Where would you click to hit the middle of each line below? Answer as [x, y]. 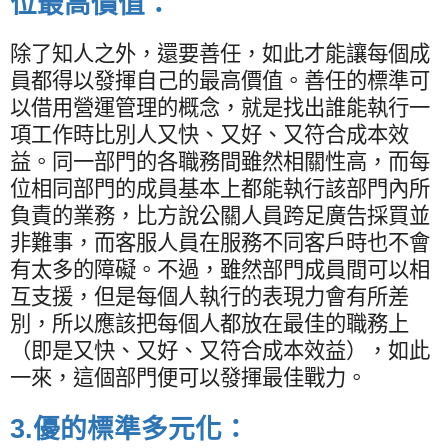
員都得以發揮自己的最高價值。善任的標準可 [220, 80]
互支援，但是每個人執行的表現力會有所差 [209, 296]
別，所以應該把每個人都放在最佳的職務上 [209, 323]
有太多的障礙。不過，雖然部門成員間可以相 [220, 269]
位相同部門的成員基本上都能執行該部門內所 [220, 188]
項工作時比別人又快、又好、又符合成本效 [209, 134]
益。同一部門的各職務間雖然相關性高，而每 [220, 161]
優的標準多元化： [141, 428]
